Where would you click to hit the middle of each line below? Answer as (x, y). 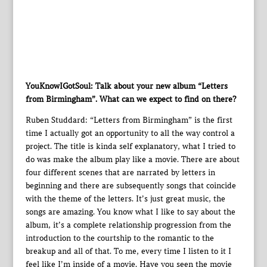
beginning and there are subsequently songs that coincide (131, 186)
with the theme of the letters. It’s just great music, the (125, 199)
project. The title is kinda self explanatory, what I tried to (130, 147)
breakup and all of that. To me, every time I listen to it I (128, 252)
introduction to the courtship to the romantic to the (119, 238)
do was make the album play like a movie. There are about (132, 160)
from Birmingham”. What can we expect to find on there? (131, 100)
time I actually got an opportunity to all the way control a (130, 133)
